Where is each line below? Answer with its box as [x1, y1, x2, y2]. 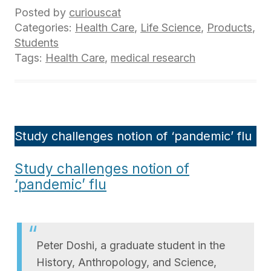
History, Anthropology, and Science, [36, 255, 217, 269]
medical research [111, 51, 195, 64]
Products [207, 21, 252, 34]
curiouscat [69, 5, 121, 19]
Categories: [15, 21, 75, 34]
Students [15, 36, 59, 49]
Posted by [15, 5, 69, 19]
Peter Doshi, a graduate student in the [36, 238, 225, 252]
